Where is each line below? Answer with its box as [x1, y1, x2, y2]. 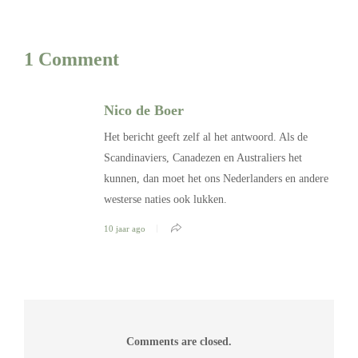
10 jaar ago [104, 224, 145, 234]
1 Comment [24, 49, 119, 70]
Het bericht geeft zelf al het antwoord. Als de [104, 131, 308, 144]
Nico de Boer [104, 102, 184, 119]
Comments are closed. [126, 336, 232, 348]
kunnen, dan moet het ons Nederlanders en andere [104, 173, 328, 185]
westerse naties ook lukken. [104, 193, 227, 206]
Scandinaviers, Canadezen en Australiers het [104, 152, 302, 165]
